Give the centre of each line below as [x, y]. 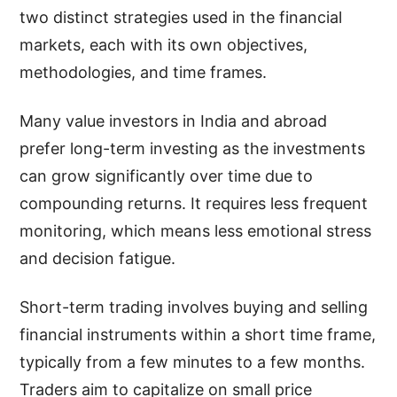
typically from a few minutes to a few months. [193, 362]
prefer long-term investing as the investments [193, 148]
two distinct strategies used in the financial [181, 17]
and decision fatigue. [98, 258]
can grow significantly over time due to [167, 175]
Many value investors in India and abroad [174, 121]
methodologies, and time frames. [144, 72]
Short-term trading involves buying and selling [194, 307]
